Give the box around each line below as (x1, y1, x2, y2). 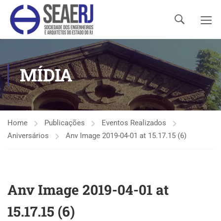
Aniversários (7, 131, 49, 140)
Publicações (44, 118, 85, 127)
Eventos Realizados (102, 118, 166, 127)
